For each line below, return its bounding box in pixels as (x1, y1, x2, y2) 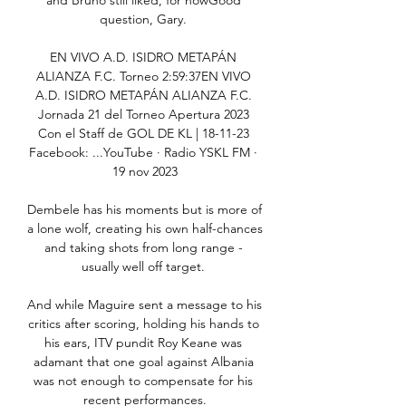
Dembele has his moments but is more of (27, 201, 262, 218)
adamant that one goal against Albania (33, 353, 254, 371)
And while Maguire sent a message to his (27, 296, 262, 314)
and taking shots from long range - (43, 239, 243, 256)
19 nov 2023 (112, 163, 178, 180)
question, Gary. (100, 11, 190, 28)
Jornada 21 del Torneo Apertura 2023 (37, 106, 249, 123)
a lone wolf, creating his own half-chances (27, 220, 263, 237)
